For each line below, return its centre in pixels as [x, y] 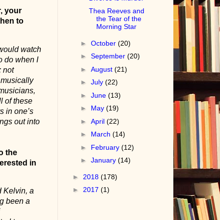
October [105, 43]
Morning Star [117, 27]
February [106, 147]
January [105, 160]
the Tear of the [119, 19]
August [103, 69]
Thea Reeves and [117, 11]
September [109, 56]
